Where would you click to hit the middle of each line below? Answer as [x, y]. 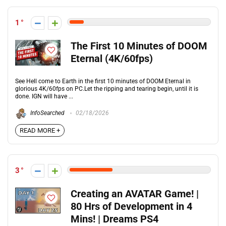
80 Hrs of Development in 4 [131, 207]
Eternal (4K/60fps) [112, 59]
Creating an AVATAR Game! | [135, 194]
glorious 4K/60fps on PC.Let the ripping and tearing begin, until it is [107, 89]
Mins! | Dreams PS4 [115, 219]
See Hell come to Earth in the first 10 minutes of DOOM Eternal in [103, 81]
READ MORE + [40, 130]
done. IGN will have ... [44, 96]
